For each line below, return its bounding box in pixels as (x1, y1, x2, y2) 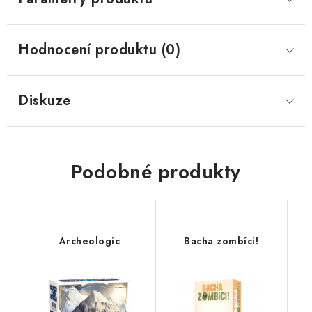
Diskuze (18, 91, 71, 111)
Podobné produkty (70, 157, 241, 186)
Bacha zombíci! (184, 234, 259, 248)
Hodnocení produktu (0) (18, 40, 180, 60)
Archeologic (58, 234, 120, 248)
